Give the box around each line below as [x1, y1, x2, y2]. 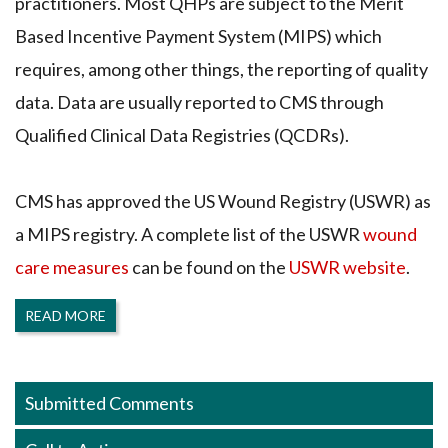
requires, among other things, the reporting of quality [15, 57, 428, 80]
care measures [15, 255, 129, 278]
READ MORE [25, 306, 106, 324]
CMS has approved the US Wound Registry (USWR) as [15, 189, 431, 212]
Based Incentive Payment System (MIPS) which [15, 24, 382, 47]
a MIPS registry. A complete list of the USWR [15, 222, 363, 245]
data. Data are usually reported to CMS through [15, 90, 384, 113]
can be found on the [129, 255, 289, 278]
